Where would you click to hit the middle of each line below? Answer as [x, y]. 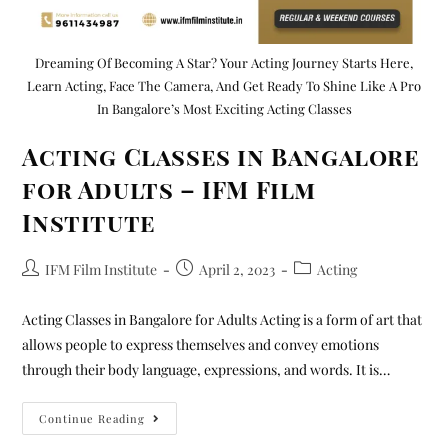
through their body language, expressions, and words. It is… [206, 369]
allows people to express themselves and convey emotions [201, 344]
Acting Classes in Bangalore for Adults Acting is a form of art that [222, 319]
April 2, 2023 [237, 269]
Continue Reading [92, 418]
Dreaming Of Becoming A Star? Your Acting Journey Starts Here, [224, 62]
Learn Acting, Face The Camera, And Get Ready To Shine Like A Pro [224, 85]
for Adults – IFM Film [169, 188]
